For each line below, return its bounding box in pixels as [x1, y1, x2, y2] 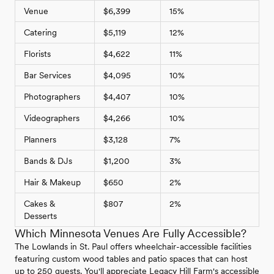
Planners [24, 135, 56, 145]
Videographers [24, 113, 80, 124]
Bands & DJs [24, 156, 72, 166]
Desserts [24, 211, 57, 221]
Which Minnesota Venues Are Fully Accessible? [15, 227, 246, 240]
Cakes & [24, 199, 55, 209]
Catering [24, 28, 57, 38]
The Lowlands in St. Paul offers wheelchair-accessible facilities [15, 242, 251, 252]
